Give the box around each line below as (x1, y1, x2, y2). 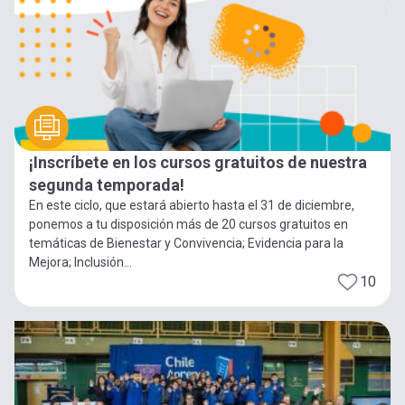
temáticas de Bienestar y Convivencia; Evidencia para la (29, 235, 344, 250)
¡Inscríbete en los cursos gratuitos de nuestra (29, 152, 367, 172)
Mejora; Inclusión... (29, 254, 132, 269)
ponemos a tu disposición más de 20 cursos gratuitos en (29, 216, 348, 231)
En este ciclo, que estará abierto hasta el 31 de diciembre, (29, 197, 354, 212)
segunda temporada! (29, 174, 184, 194)
